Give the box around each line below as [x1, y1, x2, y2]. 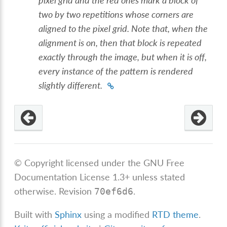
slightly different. [39, 80, 103, 91]
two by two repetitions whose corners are [39, 9, 194, 20]
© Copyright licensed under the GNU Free [14, 158, 185, 169]
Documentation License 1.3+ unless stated [14, 172, 185, 183]
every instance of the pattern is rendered [39, 66, 194, 77]
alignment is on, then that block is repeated [39, 37, 202, 49]
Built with [14, 209, 55, 220]
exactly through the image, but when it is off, [39, 52, 207, 63]
